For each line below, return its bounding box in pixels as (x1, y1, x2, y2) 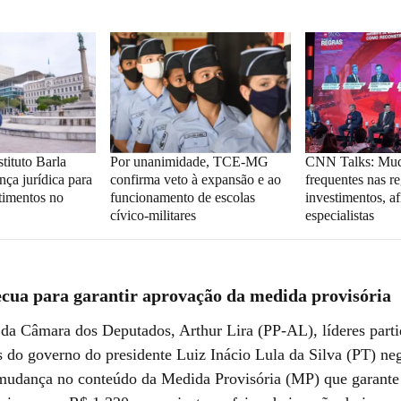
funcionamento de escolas (109, 189, 255, 205)
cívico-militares (109, 207, 196, 223)
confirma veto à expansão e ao (109, 171, 281, 187)
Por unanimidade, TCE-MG (109, 153, 269, 169)
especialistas (305, 207, 375, 223)
